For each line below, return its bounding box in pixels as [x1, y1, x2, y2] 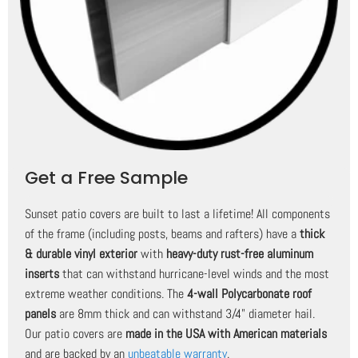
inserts [25, 265, 60, 283]
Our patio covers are [25, 325, 126, 343]
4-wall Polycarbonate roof [187, 285, 312, 303]
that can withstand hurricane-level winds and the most [59, 265, 330, 283]
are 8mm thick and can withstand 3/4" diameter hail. [56, 305, 316, 323]
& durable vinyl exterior [25, 245, 138, 263]
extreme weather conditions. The [25, 285, 188, 303]
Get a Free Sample [25, 165, 189, 191]
